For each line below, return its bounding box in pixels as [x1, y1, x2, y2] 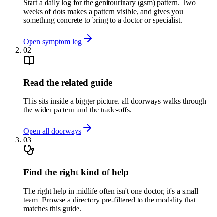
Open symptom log [23, 37, 82, 46]
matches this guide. [23, 204, 81, 213]
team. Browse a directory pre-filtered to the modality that [23, 195, 196, 204]
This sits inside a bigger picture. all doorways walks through [23, 97, 206, 106]
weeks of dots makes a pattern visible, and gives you [23, 7, 183, 15]
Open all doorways [23, 127, 81, 136]
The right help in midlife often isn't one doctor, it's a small [23, 186, 198, 195]
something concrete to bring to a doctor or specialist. [23, 15, 182, 24]
